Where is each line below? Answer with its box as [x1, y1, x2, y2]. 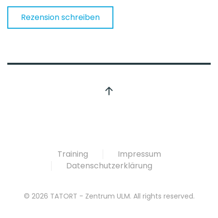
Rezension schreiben [21, 12, 100, 23]
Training [57, 148, 88, 160]
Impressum [117, 148, 161, 160]
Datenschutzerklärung [66, 160, 152, 171]
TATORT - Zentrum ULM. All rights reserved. [48, 191, 195, 201]
